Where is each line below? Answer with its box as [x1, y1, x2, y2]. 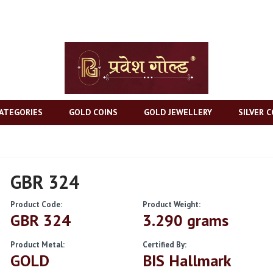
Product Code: [10, 199, 63, 210]
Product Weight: [142, 199, 200, 210]
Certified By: [142, 239, 186, 250]
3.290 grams [142, 210, 229, 230]
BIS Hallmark [142, 250, 231, 271]
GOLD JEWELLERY [144, 106, 212, 118]
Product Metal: [10, 239, 65, 250]
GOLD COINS [69, 106, 118, 118]
